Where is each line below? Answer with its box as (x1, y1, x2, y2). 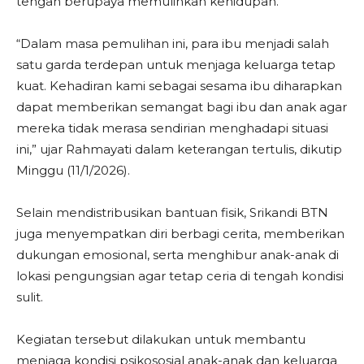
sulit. (16, 289, 43, 305)
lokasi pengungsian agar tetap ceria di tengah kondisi (16, 268, 344, 284)
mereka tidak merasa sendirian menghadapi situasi (16, 120, 328, 136)
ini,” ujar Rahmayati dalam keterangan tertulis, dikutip (16, 141, 342, 157)
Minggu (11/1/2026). (16, 162, 130, 178)
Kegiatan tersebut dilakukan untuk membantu (16, 331, 305, 347)
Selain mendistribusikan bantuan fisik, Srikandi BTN (16, 205, 328, 220)
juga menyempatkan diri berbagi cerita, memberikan (16, 226, 344, 241)
